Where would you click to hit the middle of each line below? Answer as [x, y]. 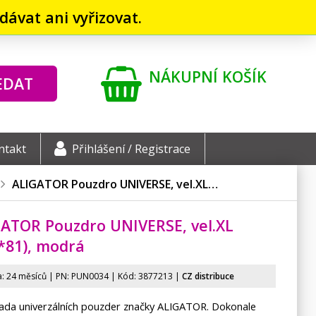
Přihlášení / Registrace [131, 149]
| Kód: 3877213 [140, 276]
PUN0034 [90, 276]
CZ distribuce [208, 276]
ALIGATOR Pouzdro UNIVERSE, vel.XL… [115, 184]
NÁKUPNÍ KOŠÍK [207, 77]
